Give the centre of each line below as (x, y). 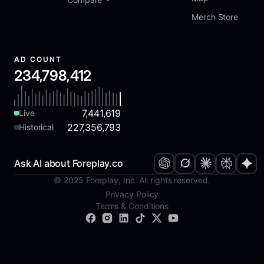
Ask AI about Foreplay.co (69, 164)
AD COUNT (38, 59)
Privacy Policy (132, 194)
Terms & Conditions (132, 206)
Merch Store (215, 16)
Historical (37, 127)
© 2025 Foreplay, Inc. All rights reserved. (132, 180)
